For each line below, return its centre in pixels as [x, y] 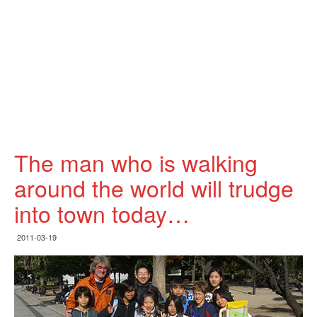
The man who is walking [136, 162]
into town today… [102, 213]
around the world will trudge [154, 188]
